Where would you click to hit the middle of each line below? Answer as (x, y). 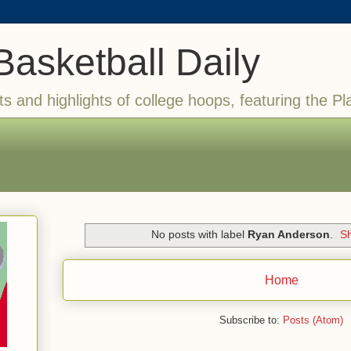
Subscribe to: (251, 320)
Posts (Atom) (313, 320)
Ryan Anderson (288, 235)
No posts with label (199, 235)
